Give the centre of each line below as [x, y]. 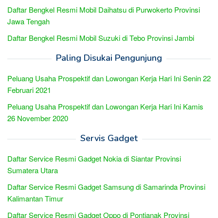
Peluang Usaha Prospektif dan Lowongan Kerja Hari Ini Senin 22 [109, 78]
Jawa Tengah [28, 21]
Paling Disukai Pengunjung [109, 58]
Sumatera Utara [33, 170]
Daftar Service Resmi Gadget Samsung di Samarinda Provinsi [106, 187]
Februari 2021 [29, 90]
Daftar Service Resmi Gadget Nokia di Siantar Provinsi [94, 158]
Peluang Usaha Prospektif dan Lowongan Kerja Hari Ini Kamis [105, 106]
